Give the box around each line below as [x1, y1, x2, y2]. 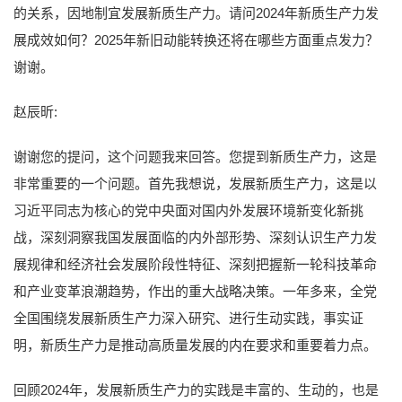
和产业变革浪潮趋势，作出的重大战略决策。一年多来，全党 [13, 283, 377, 299]
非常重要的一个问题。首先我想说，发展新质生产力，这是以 [13, 175, 377, 191]
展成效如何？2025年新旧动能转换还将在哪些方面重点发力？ [13, 31, 379, 48]
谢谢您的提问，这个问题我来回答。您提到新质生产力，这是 [13, 148, 377, 164]
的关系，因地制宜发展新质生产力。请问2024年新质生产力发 [13, 4, 379, 21]
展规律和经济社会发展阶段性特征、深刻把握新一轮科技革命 [13, 256, 377, 272]
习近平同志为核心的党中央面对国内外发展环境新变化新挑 [13, 202, 363, 218]
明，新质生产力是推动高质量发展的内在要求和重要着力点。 [13, 336, 377, 353]
